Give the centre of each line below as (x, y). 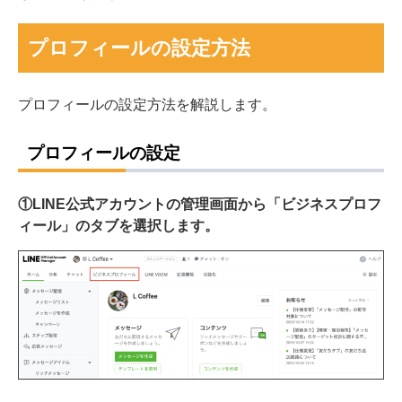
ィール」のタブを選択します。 (118, 226)
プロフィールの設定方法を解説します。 (147, 104)
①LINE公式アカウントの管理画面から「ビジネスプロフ (200, 204)
